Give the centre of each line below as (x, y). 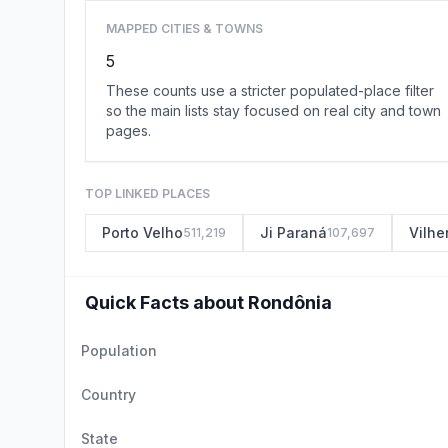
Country (108, 394)
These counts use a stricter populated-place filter (270, 90)
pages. (128, 130)
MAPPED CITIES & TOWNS (184, 28)
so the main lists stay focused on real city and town (273, 110)
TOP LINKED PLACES (147, 193)
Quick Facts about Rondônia (208, 302)
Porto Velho (142, 232)
